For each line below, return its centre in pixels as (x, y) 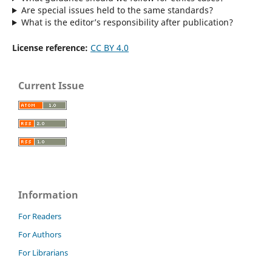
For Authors (40, 234)
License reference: (50, 48)
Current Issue (51, 86)
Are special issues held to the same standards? (117, 10)
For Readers (40, 216)
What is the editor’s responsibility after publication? (127, 22)
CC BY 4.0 (109, 48)
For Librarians (43, 252)
